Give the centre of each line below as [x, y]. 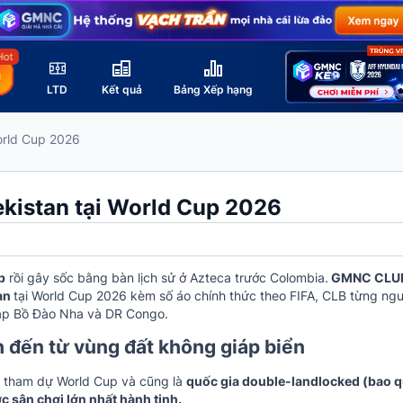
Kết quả [121, 89]
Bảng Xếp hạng [214, 89]
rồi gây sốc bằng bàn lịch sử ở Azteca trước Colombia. [167, 277]
